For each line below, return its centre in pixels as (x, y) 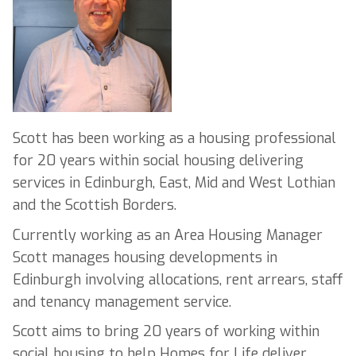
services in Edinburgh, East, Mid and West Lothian (174, 183)
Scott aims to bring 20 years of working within (166, 332)
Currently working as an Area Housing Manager (168, 235)
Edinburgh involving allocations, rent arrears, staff (178, 279)
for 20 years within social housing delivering (158, 161)
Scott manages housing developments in (145, 257)
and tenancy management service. (122, 302)
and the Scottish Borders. (95, 205)
